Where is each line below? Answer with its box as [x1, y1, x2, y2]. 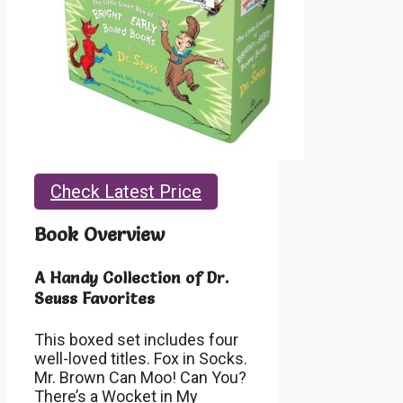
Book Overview [34, 222, 165, 246]
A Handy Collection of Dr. [34, 267, 228, 289]
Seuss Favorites [34, 288, 155, 309]
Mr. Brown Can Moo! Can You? [34, 368, 246, 388]
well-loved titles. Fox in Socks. [34, 349, 247, 369]
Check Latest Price [50, 181, 201, 203]
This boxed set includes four [34, 330, 238, 350]
